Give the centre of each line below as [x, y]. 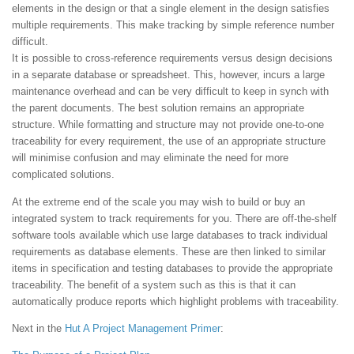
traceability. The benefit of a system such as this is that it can [154, 284]
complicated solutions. [63, 175]
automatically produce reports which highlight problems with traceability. [175, 301]
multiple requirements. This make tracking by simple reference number [173, 25]
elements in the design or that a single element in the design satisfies [171, 9]
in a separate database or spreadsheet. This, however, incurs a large [168, 75]
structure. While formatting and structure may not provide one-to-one [168, 125]
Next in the [38, 328]
